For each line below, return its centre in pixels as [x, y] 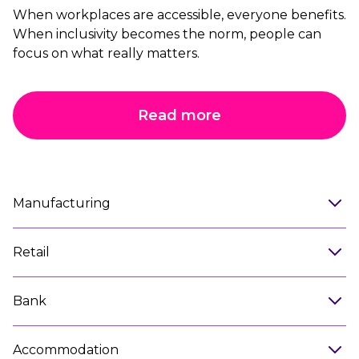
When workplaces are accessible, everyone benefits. [179, 15]
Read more [179, 116]
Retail [31, 252]
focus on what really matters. [106, 54]
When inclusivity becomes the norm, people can [167, 34]
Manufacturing [62, 204]
